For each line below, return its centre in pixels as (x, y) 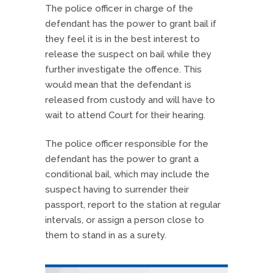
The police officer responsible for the (127, 144)
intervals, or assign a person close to (125, 220)
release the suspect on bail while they (128, 54)
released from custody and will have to (130, 100)
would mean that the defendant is (118, 84)
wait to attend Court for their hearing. (125, 115)
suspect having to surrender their (117, 189)
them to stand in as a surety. (106, 235)
